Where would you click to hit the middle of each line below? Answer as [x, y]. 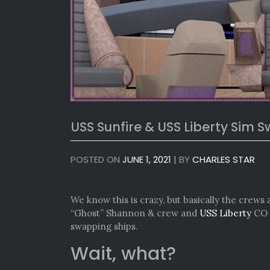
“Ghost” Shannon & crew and [135, 213]
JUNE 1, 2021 [147, 160]
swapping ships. [104, 226]
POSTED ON [96, 160]
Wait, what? [123, 253]
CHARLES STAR [224, 160]
